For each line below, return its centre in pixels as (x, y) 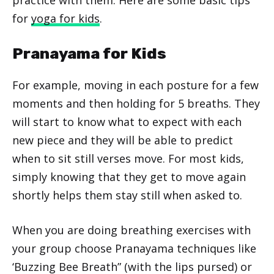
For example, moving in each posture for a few (135, 85)
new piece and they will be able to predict (123, 140)
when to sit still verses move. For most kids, (128, 158)
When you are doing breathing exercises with (131, 230)
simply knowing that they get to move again (129, 176)
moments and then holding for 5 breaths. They (136, 103)
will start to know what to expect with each (127, 121)
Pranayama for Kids (89, 53)
